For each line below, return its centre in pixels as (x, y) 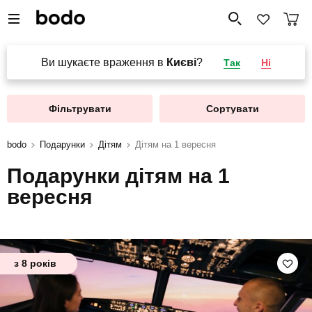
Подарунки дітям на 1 (118, 176)
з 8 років (35, 263)
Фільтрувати (80, 109)
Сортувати (232, 109)
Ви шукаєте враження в (104, 62)
